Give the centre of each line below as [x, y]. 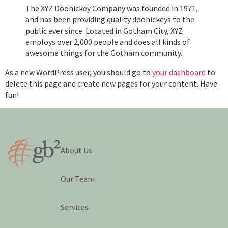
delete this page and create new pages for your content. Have [111, 84]
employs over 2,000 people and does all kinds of [108, 42]
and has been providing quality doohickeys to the [110, 20]
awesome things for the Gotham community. [104, 53]
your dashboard [179, 73]
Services [75, 207]
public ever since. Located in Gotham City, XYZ [104, 31]
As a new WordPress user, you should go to [79, 73]
